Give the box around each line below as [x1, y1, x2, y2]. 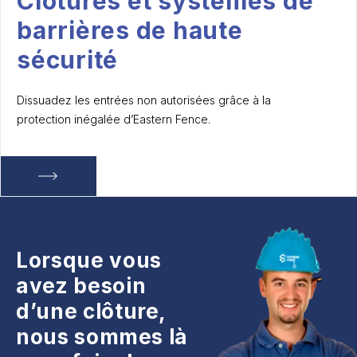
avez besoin [16, 273, 147, 298]
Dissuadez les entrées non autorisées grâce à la [17, 93, 271, 107]
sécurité [17, 45, 118, 74]
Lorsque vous [16, 248, 162, 273]
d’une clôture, [16, 299, 167, 324]
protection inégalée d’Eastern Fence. [17, 112, 214, 126]
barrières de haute [17, 16, 243, 45]
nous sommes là [16, 324, 189, 349]
